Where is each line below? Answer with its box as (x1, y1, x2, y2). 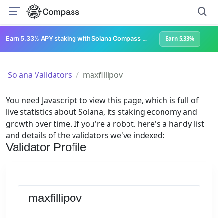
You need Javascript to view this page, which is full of (6, 94, 199, 106)
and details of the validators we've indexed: (6, 129, 164, 141)
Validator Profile (6, 140, 86, 154)
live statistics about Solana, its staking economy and (6, 106, 197, 117)
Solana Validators (8, 69, 72, 80)
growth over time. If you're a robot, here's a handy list (6, 118, 204, 129)
